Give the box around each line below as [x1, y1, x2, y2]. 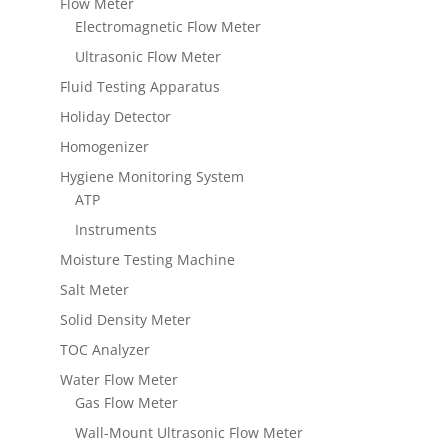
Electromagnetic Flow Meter [74, 17, 261, 37]
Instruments [74, 220, 157, 240]
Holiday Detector [59, 107, 171, 127]
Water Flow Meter [59, 370, 178, 390]
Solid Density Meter [59, 310, 191, 330]
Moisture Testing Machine [59, 250, 235, 270]
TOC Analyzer [59, 340, 150, 360]
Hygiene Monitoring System [59, 167, 244, 187]
